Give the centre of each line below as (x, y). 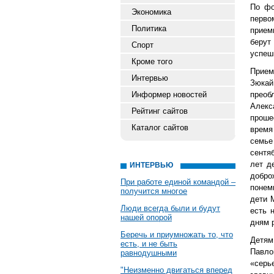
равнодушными (149, 253)
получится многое (154, 191)
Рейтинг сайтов (160, 111)
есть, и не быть (149, 244)
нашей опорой (146, 217)
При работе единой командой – (178, 182)
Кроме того (152, 61)
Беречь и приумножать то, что (177, 235)
